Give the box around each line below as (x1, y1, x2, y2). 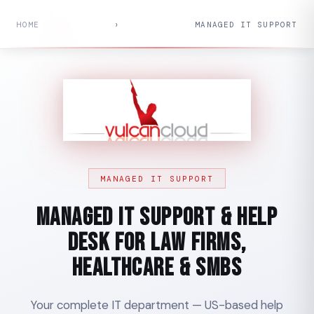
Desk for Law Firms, (67, 228, 247, 259)
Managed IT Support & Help (36, 203, 278, 233)
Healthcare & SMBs (72, 253, 242, 284)
